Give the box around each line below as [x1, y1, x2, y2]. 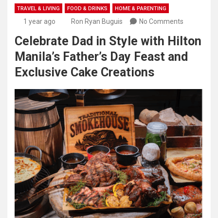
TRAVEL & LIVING [17, 5, 60, 12]
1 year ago [23, 18, 55, 26]
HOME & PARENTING [115, 5, 166, 12]
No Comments [139, 18, 183, 26]
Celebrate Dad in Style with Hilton [15, 34, 201, 49]
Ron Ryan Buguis [71, 18, 123, 26]
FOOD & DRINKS [67, 5, 108, 12]
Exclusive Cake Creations [15, 65, 154, 80]
